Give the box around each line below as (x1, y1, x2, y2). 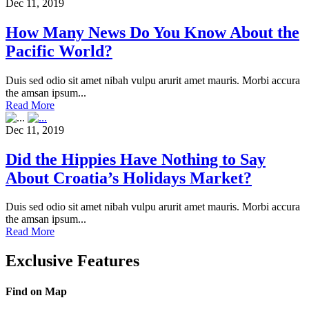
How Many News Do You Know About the (6, 23, 299, 41)
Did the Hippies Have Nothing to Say (6, 150, 266, 168)
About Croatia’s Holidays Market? (6, 168, 252, 187)
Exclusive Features (6, 252, 139, 270)
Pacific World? (6, 41, 112, 60)
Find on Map (6, 285, 67, 297)
